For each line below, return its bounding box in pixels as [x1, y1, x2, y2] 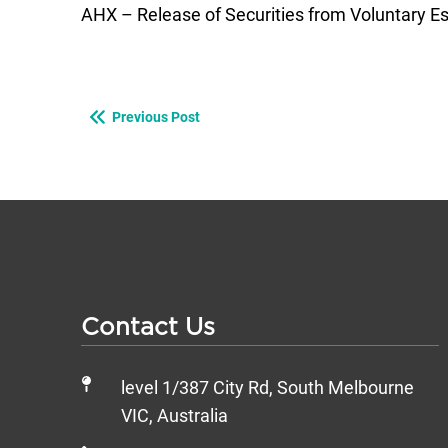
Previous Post [112, 109, 200, 126]
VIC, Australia [121, 406, 228, 427]
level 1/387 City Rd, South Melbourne [121, 378, 414, 399]
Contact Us [81, 316, 215, 341]
